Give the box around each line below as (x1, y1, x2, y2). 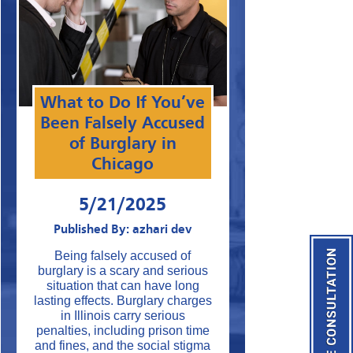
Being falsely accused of (54, 249, 191, 263)
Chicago (91, 154, 154, 175)
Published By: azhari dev (53, 221, 192, 237)
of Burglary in (69, 133, 176, 154)
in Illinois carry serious (60, 309, 185, 323)
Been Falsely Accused (40, 113, 206, 134)
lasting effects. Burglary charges (33, 294, 212, 308)
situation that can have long (46, 279, 199, 293)
